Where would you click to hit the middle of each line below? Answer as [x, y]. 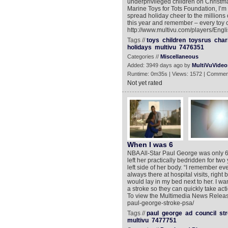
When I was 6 [150, 145]
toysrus [200, 40]
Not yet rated [145, 83]
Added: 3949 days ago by [159, 65]
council [206, 213]
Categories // [144, 56]
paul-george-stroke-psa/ [160, 203]
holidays [139, 47]
